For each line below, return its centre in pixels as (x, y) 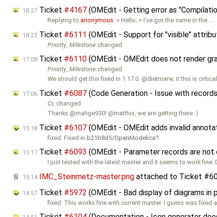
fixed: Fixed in (67, 138)
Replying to (64, 20)
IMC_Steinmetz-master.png (87, 176)
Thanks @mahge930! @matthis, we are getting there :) (123, 113)
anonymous (97, 20)
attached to (157, 176)
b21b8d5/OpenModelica (121, 138)
